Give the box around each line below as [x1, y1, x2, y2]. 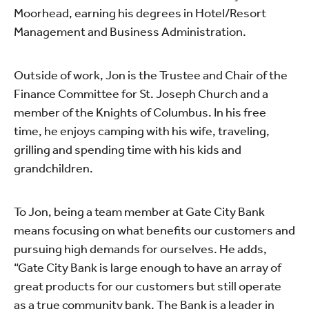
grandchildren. [14, 160, 93, 176]
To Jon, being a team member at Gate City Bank [14, 203, 265, 219]
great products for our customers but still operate [14, 278, 281, 294]
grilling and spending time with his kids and [14, 141, 241, 157]
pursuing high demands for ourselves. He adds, [14, 241, 267, 257]
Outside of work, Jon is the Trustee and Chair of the [14, 67, 288, 83]
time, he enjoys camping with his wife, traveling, [14, 123, 270, 139]
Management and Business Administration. [14, 23, 246, 39]
